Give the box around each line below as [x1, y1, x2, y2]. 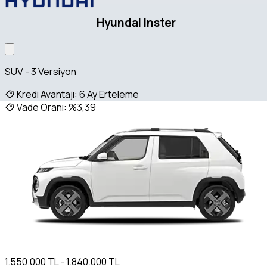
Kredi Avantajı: [17, 87, 77, 101]
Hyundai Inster [97, 15, 176, 31]
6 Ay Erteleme [79, 87, 139, 101]
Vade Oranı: [17, 100, 67, 114]
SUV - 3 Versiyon [5, 64, 76, 78]
